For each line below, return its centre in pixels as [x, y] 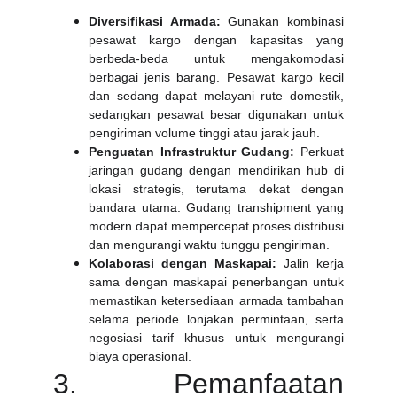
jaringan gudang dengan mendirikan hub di [216, 170]
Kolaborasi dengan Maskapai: [183, 263]
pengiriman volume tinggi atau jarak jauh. [204, 133]
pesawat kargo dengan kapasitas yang [216, 40]
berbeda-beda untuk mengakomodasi [216, 58]
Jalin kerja [310, 263]
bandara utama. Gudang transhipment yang [216, 207]
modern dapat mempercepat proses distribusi [216, 226]
